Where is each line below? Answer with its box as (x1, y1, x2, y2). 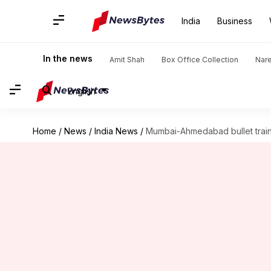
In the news (43, 53, 93, 64)
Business (217, 16, 252, 26)
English (68, 85, 96, 96)
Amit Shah (109, 55, 145, 64)
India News (94, 126, 138, 136)
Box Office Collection (162, 55, 238, 64)
